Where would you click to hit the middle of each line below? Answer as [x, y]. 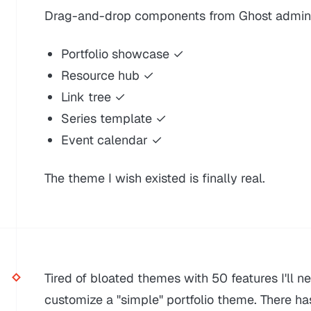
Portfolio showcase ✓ [123, 53]
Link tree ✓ [93, 96]
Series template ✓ [114, 118]
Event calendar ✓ [112, 140]
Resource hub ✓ [108, 75]
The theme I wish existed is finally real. [155, 178]
